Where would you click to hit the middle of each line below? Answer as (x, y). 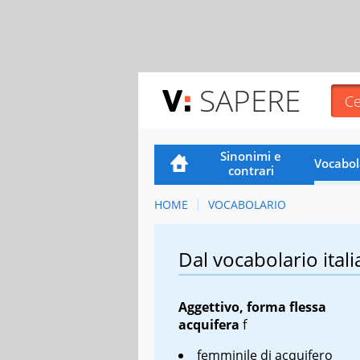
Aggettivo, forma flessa (252, 307)
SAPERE (250, 100)
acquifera (209, 324)
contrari (251, 170)
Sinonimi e (251, 155)
